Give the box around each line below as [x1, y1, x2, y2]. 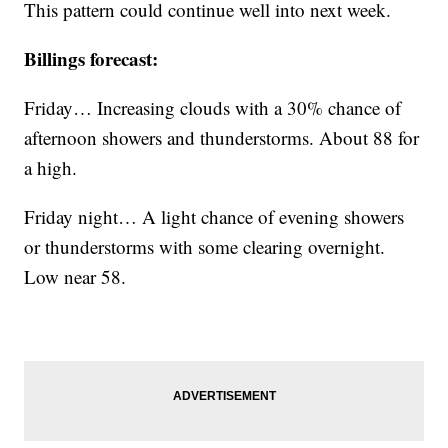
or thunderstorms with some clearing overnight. [24, 234, 386, 260]
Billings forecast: [24, 45, 159, 73]
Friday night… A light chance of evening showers [24, 204, 405, 230]
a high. [24, 155, 78, 181]
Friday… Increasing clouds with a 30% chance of [24, 95, 402, 121]
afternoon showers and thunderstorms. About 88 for [24, 125, 420, 151]
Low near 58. [24, 264, 127, 290]
